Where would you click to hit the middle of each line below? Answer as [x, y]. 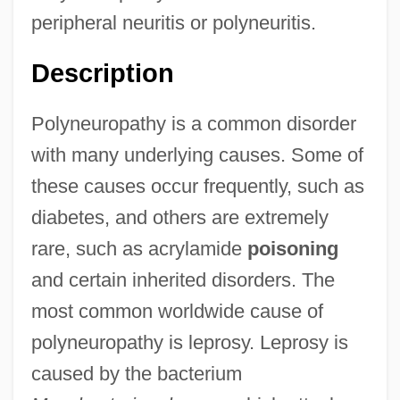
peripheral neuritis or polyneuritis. [173, 23]
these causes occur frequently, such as [197, 187]
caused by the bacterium [136, 374]
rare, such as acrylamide [139, 249]
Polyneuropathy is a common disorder [193, 124]
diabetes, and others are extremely [179, 218]
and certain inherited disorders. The [183, 280]
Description [102, 74]
